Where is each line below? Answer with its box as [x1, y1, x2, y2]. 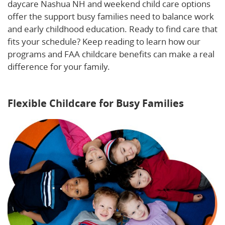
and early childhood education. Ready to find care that [8, 23, 217, 35]
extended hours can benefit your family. [8, 73, 164, 85]
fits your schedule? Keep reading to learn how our [8, 36, 200, 47]
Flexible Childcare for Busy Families [8, 96, 184, 110]
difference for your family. [8, 61, 112, 72]
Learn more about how [112, 61, 201, 72]
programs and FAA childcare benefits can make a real [8, 48, 214, 60]
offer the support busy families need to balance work [8, 11, 214, 22]
